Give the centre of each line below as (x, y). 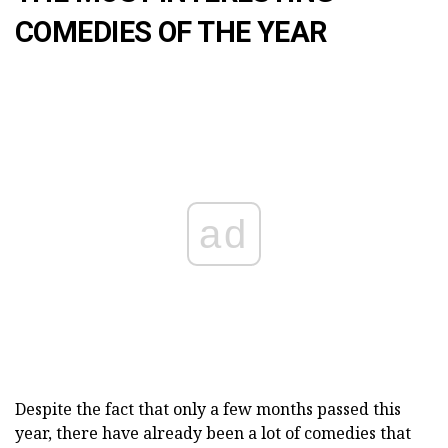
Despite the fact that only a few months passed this (208, 408)
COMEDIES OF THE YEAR (171, 31)
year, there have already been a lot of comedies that (213, 432)
